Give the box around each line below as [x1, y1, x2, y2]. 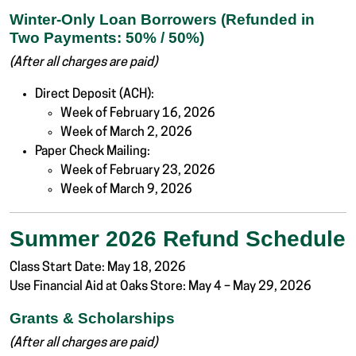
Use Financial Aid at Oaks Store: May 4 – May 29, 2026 [10, 281, 311, 294]
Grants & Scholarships [10, 310, 175, 327]
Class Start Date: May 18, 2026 [10, 261, 186, 275]
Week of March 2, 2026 [60, 126, 192, 140]
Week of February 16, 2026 [60, 107, 215, 121]
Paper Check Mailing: [35, 145, 150, 159]
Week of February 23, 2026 [60, 164, 215, 178]
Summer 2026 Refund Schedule [10, 226, 346, 252]
